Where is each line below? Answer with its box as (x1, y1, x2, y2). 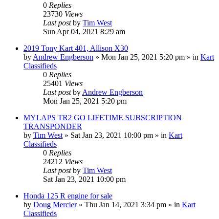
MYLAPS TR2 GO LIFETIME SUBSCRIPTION (23, 113, 182, 122)
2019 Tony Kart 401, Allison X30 (23, 44, 128, 52)
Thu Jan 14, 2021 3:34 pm (85, 200, 166, 209)
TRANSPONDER (23, 122, 82, 131)
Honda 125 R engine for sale (23, 191, 112, 200)
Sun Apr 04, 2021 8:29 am (43, 27, 125, 36)
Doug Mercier (33, 200, 77, 209)
